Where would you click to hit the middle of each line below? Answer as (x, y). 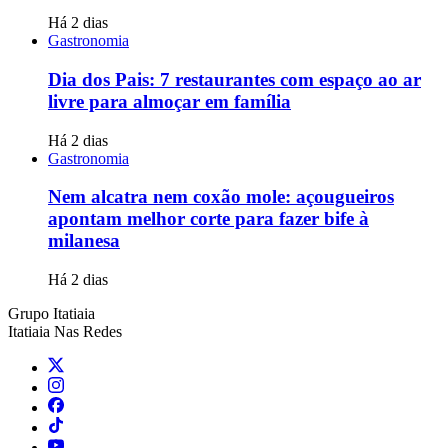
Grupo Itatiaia (51, 314)
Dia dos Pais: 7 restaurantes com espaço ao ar (234, 79)
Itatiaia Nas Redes (65, 332)
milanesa (84, 241)
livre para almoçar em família (169, 101)
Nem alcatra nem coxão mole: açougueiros (221, 197)
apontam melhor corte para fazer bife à (208, 219)
